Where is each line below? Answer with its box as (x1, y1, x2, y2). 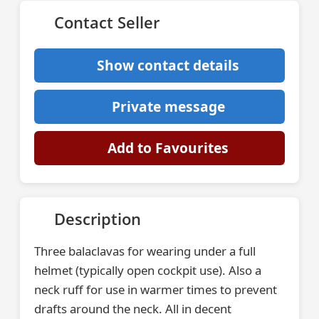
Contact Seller (54, 11, 159, 33)
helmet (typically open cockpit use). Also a (34, 262, 261, 278)
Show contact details (97, 56, 239, 75)
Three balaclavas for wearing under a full (34, 243, 256, 259)
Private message (111, 97, 225, 116)
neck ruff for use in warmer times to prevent (34, 281, 277, 298)
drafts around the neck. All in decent (34, 300, 231, 317)
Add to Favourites (108, 138, 229, 157)
